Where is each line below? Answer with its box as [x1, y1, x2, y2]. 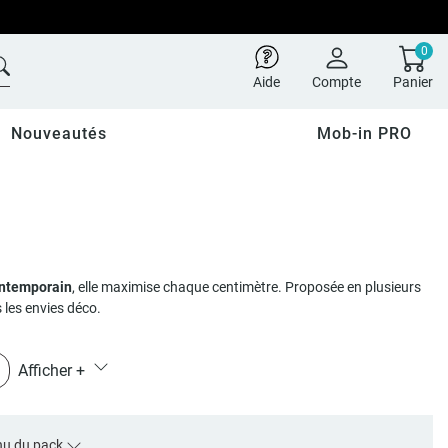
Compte [312, 74, 361, 90]
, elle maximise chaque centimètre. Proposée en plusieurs [71, 279, 421, 295]
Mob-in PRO [317, 124, 413, 143]
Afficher [17, 361, 76, 380]
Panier [393, 74, 433, 90]
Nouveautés [10, 124, 107, 143]
